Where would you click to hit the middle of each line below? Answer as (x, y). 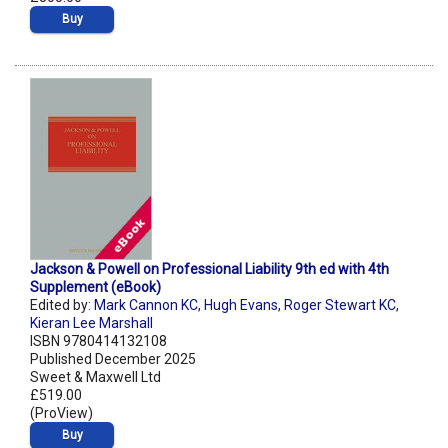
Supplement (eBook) (95, 287)
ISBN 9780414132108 (98, 341)
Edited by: (62, 305)
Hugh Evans (241, 305)
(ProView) (61, 413)
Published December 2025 (113, 359)
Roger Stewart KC (340, 305)
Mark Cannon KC (146, 305)
